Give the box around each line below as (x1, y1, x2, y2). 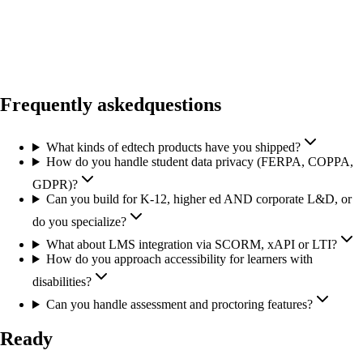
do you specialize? (32, 215, 126, 229)
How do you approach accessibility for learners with (45, 252, 313, 267)
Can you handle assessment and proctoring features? (45, 297, 313, 312)
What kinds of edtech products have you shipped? (45, 140, 301, 155)
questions (144, 94, 221, 116)
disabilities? (32, 275, 92, 289)
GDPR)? (32, 177, 78, 192)
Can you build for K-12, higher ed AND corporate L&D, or (45, 192, 352, 207)
